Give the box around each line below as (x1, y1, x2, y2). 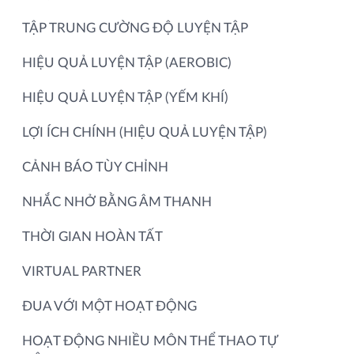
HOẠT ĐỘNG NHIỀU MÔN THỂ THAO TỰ (22, 333, 277, 348)
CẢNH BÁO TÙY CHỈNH (22, 160, 168, 174)
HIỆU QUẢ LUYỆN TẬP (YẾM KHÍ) (22, 90, 228, 104)
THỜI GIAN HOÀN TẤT (22, 229, 163, 243)
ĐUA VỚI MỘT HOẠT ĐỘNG (22, 299, 197, 313)
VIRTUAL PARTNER (22, 264, 141, 278)
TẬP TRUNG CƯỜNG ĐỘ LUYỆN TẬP (22, 21, 248, 35)
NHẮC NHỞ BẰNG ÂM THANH (22, 194, 212, 209)
